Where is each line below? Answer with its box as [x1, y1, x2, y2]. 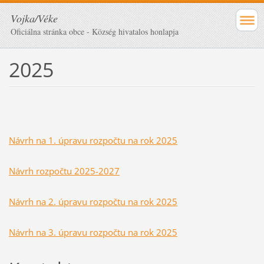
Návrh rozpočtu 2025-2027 [8, 164, 120, 177]
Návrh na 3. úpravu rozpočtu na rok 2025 [8, 226, 177, 238]
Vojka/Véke [11, 11, 58, 25]
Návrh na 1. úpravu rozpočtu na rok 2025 [8, 134, 177, 146]
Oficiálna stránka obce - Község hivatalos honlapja [11, 26, 179, 37]
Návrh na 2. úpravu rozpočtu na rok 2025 [8, 195, 177, 207]
